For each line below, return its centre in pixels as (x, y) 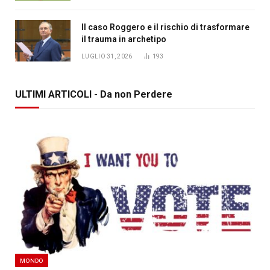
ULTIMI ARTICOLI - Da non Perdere (94, 94)
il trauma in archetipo (124, 39)
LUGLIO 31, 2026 (107, 56)
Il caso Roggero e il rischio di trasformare (165, 27)
